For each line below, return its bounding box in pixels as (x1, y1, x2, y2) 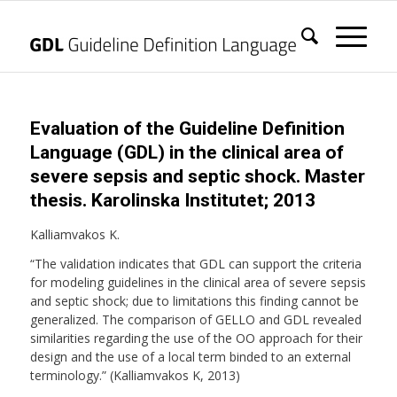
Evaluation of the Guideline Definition (29, 118, 345, 139)
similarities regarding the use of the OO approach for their (29, 329, 362, 346)
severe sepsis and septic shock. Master (29, 166, 365, 187)
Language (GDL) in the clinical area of (29, 142, 344, 163)
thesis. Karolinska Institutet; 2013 (29, 190, 315, 211)
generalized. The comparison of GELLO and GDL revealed (29, 310, 362, 328)
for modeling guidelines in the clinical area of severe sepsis (29, 273, 366, 291)
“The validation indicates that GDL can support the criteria (29, 254, 362, 272)
